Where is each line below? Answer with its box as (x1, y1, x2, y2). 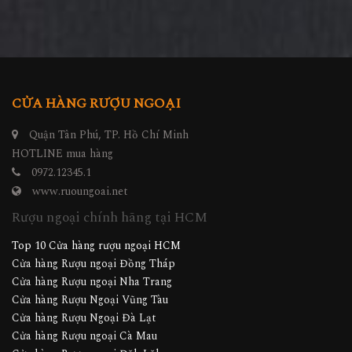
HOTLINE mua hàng (12, 145, 113, 162)
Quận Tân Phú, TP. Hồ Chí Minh (26, 126, 189, 143)
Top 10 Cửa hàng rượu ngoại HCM (12, 236, 181, 254)
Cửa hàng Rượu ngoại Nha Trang (12, 273, 172, 290)
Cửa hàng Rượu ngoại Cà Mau (12, 327, 157, 344)
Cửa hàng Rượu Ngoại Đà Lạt (12, 309, 156, 326)
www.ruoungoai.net (32, 182, 128, 200)
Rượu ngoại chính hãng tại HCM (12, 207, 207, 228)
